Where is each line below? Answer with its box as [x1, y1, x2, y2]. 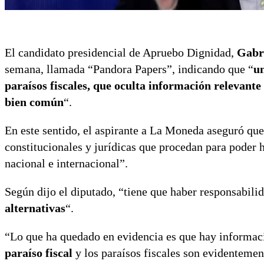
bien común [5, 95, 64, 109]
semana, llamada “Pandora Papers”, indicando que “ [5, 62, 253, 76]
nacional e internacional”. [5, 157, 128, 170]
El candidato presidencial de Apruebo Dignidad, [5, 46, 237, 60]
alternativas [5, 202, 65, 215]
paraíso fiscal [5, 246, 72, 260]
